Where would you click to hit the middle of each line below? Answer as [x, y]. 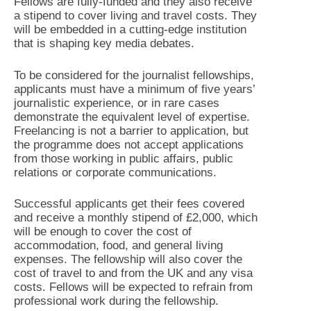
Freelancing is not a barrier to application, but [131, 131]
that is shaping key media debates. [104, 43]
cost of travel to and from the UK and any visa [133, 273]
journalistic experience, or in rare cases [117, 103]
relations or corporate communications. [115, 172]
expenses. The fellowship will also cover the [128, 259]
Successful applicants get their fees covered [129, 204]
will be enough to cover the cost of [103, 232]
